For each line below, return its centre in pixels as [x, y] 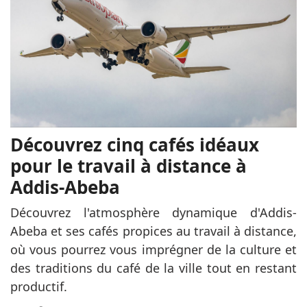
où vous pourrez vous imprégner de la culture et [153, 249]
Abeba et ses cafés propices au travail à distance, [153, 231]
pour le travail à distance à [128, 165]
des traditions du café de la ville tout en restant [153, 268]
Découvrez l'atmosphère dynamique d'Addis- [153, 212]
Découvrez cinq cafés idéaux [135, 144]
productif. [39, 286]
